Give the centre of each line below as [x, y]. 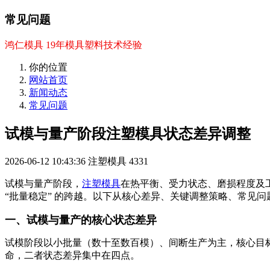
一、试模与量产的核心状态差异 [81, 220]
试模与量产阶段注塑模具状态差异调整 [128, 133]
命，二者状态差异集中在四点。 [72, 255]
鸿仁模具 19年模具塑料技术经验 [74, 45]
